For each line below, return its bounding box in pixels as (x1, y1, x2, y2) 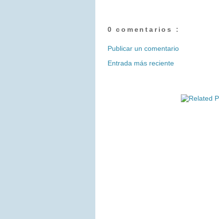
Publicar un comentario (107, 44, 179, 53)
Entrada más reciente (107, 59, 174, 67)
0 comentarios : (107, 25, 180, 34)
